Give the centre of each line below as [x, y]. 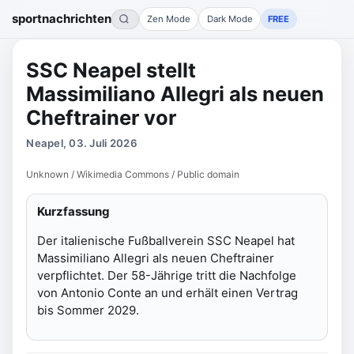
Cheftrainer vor [102, 117]
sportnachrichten [62, 19]
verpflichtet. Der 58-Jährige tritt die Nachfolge [167, 275]
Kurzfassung [73, 211]
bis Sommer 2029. [88, 310]
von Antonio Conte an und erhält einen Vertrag [168, 292]
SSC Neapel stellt [111, 70]
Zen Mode [169, 19]
